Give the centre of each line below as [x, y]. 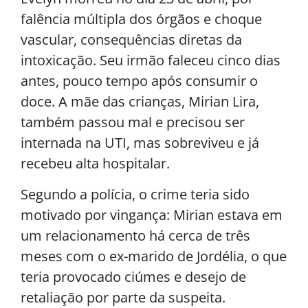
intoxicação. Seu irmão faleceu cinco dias [151, 60]
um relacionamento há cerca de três [135, 235]
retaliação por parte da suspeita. [123, 297]
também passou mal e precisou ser [133, 122]
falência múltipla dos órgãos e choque [141, 19]
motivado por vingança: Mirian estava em [152, 214]
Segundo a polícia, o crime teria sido [135, 194]
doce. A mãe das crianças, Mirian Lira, [140, 102]
